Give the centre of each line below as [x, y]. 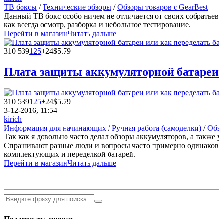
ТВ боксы [20, 7]
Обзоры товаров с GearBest [163, 7]
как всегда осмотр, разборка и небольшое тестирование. [97, 25]
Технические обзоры [77, 7]
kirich [13, 119]
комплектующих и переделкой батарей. [70, 154]
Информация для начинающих [55, 128]
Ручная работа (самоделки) [157, 128]
